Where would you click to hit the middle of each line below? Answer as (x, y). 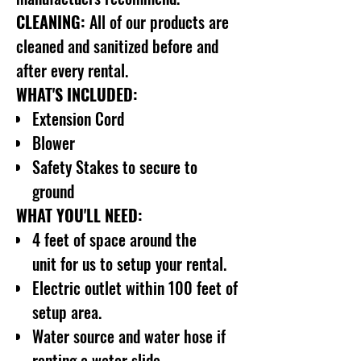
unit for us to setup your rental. (129, 263)
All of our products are (159, 22)
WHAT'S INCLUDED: (77, 94)
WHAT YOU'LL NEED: (79, 215)
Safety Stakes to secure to (115, 167)
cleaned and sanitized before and (117, 46)
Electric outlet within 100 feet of (135, 288)
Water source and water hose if (129, 336)
